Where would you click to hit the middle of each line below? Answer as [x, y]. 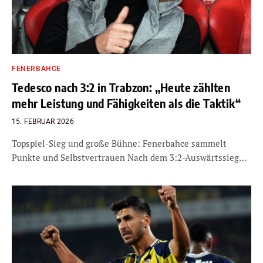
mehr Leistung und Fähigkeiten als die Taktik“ [126, 103]
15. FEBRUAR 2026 [43, 121]
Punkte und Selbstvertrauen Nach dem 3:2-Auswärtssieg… [129, 157]
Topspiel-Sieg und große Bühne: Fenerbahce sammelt [119, 143]
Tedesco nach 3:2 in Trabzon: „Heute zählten [121, 87]
